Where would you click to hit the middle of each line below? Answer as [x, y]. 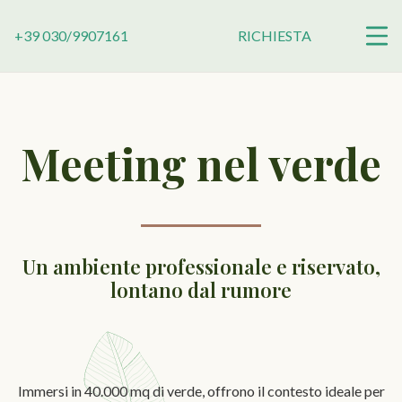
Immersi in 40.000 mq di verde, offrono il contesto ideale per [201, 390]
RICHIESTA [275, 35]
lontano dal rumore [201, 289]
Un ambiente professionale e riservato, [201, 266]
